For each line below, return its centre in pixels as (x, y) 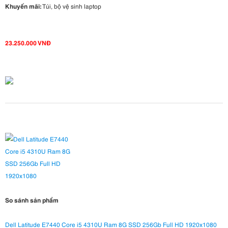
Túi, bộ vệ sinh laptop (71, 6)
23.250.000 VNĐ (28, 43)
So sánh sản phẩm (32, 200)
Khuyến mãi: (23, 6)
